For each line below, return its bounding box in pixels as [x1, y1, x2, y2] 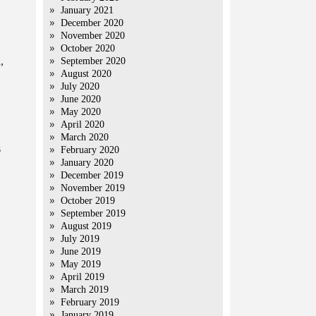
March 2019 [61, 284, 109, 295]
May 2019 [61, 259, 101, 269]
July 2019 [61, 233, 99, 244]
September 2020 [61, 56, 126, 66]
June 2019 [61, 246, 101, 257]
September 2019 [61, 208, 126, 219]
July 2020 [61, 81, 99, 92]
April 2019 [61, 272, 104, 282]
